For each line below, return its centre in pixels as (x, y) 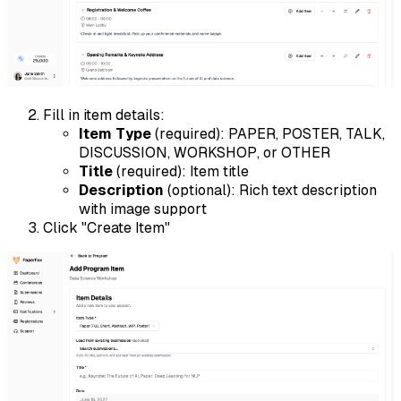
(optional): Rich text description (270, 191)
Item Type (115, 134)
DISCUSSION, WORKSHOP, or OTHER (205, 153)
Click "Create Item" (107, 228)
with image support (143, 209)
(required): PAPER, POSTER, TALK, (268, 134)
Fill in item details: (104, 115)
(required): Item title (181, 172)
